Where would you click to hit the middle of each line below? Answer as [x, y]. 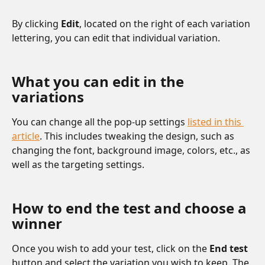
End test [229, 248]
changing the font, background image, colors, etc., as [132, 151]
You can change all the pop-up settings [100, 122]
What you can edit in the [100, 82]
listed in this [216, 122]
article [26, 136]
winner [37, 223]
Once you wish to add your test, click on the [111, 248]
